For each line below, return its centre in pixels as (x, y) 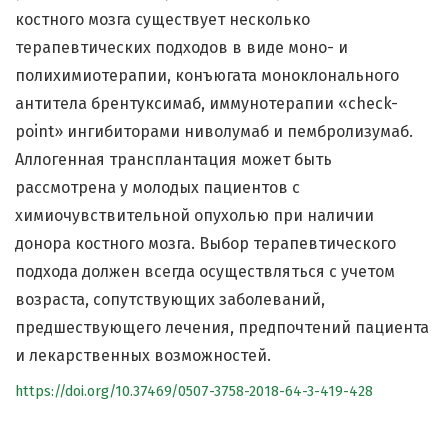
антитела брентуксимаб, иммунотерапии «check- (206, 104)
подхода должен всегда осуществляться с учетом (205, 272)
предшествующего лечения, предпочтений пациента (222, 328)
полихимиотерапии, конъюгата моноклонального (207, 76)
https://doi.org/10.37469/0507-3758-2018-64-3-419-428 (194, 392)
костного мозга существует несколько (162, 20)
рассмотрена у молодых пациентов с (157, 188)
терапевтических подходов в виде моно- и (181, 48)
